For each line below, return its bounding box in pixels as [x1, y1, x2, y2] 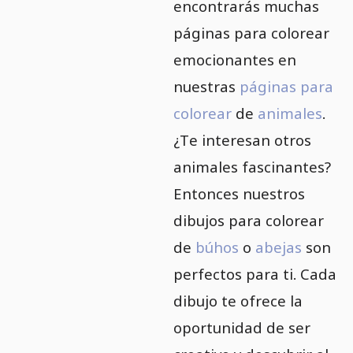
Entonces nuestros [173, 183, 305, 203]
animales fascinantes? [173, 156, 331, 176]
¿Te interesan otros [173, 129, 311, 150]
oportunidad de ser [173, 317, 310, 337]
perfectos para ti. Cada [173, 263, 336, 284]
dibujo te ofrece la [173, 290, 303, 310]
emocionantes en [173, 49, 296, 69]
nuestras [173, 76, 240, 96]
